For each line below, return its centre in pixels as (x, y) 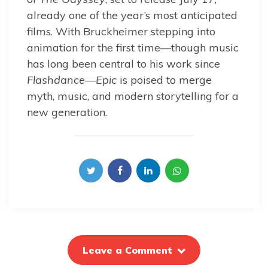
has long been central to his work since (124, 64)
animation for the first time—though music (133, 48)
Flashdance (56, 80)
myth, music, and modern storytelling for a (133, 96)
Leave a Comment (127, 250)
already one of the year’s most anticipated (132, 16)
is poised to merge (164, 80)
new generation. (67, 112)
